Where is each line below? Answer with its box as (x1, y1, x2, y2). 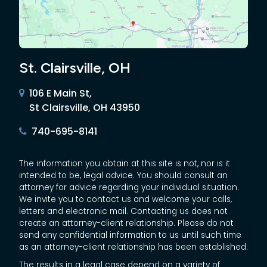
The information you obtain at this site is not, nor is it (19, 158, 230, 170)
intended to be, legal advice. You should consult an (19, 170, 228, 182)
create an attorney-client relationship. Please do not (19, 218, 234, 229)
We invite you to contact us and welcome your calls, (19, 194, 232, 206)
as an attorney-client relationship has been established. (19, 241, 248, 253)
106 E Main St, (29, 86, 92, 101)
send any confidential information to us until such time (19, 229, 241, 241)
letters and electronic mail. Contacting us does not (19, 206, 228, 218)
